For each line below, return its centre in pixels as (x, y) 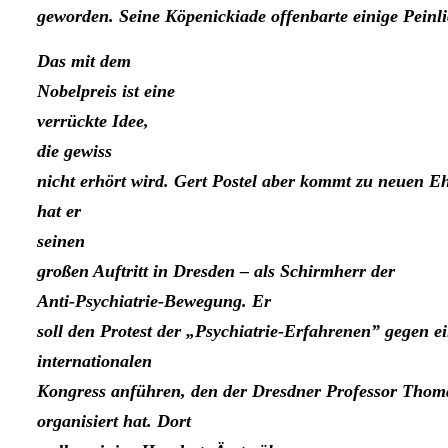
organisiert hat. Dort (114, 421)
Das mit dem (84, 61)
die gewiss (74, 151)
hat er (59, 211)
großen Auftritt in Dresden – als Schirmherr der (216, 271)
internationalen (94, 361)
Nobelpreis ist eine (106, 91)
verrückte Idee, (93, 121)
